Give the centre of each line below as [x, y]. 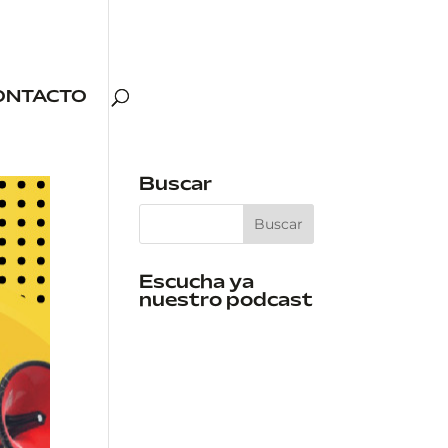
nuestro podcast [226, 301]
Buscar [176, 185]
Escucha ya [197, 283]
